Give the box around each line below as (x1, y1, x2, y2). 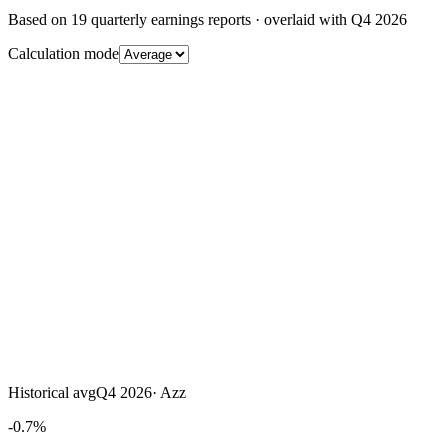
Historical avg (8, 384, 96, 401)
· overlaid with (251, 11, 351, 28)
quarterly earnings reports (87, 11, 251, 28)
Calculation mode (8, 45, 119, 62)
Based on (8, 11, 71, 28)
